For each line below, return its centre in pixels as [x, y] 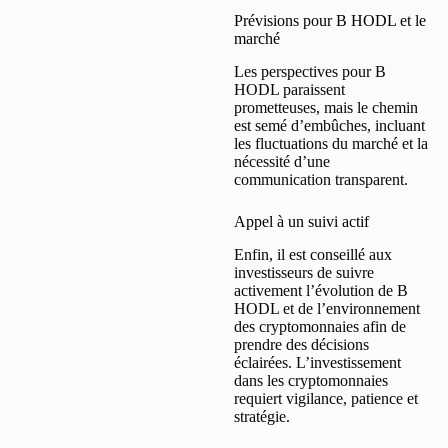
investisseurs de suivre [304, 272]
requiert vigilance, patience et [326, 398]
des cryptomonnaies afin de [320, 326]
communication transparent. [321, 179]
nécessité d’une [282, 161]
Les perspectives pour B [310, 71]
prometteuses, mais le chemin [326, 107]
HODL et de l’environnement [327, 308]
